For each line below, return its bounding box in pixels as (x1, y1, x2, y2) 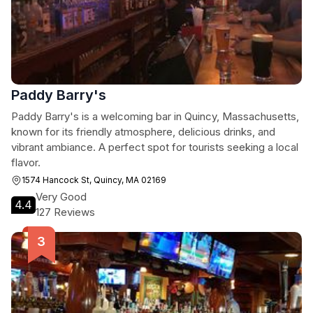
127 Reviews (36, 205, 95, 219)
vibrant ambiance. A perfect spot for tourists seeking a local (11, 140, 298, 154)
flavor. (11, 156, 41, 169)
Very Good (36, 190, 87, 203)
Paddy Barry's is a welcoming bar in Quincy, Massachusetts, (11, 110, 299, 123)
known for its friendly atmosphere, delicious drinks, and (11, 125, 275, 138)
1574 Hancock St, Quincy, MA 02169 (22, 175, 166, 185)
